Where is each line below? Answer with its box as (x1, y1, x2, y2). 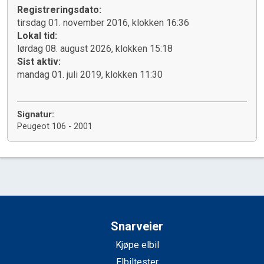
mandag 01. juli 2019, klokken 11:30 (17, 69, 163, 81)
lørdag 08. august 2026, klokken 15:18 (17, 43, 173, 55)
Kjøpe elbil (115, 239, 159, 251)
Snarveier (111, 219, 164, 234)
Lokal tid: (17, 30, 57, 42)
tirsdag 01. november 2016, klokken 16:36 (17, 17, 189, 29)
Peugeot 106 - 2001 (17, 121, 93, 132)
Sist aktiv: (17, 56, 61, 68)
